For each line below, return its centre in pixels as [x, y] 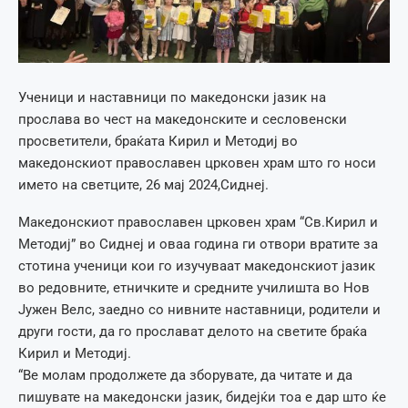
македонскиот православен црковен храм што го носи [197, 163]
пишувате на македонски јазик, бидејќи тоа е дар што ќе [202, 398]
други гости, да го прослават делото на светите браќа [193, 332]
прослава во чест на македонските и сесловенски [183, 120]
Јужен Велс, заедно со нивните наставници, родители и [199, 310]
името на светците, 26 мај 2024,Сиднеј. [143, 185]
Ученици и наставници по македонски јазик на [172, 98]
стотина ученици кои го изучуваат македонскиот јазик [197, 266]
